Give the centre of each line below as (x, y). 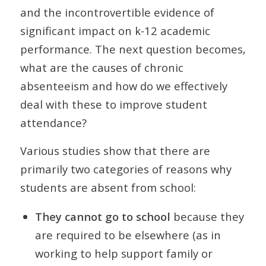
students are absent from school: (108, 187)
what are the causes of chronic (102, 68)
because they (207, 217)
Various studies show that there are (115, 150)
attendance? (53, 123)
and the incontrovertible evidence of (117, 12)
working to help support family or (123, 254)
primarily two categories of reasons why (126, 169)
